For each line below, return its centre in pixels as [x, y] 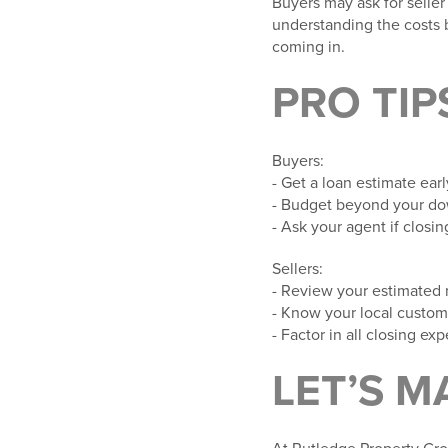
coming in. [308, 47]
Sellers [295, 269]
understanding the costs [358, 25]
